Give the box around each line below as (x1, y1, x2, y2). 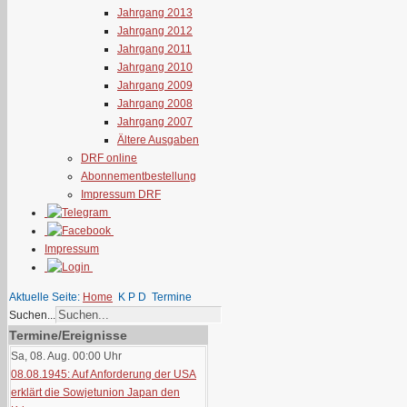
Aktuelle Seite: (9, 291, 83, 303)
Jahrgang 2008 (117, 97, 193, 110)
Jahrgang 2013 (117, 6, 193, 19)
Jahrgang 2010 (117, 61, 193, 74)
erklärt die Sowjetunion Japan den (11, 386, 180, 399)
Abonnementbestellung (81, 170, 196, 183)
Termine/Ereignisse (9, 328, 127, 342)
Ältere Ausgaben (117, 134, 199, 146)
